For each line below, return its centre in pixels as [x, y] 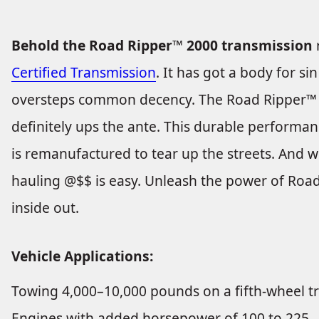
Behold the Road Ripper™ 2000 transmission [162, 46]
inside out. [45, 208]
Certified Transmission [84, 73]
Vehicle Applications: [82, 256]
